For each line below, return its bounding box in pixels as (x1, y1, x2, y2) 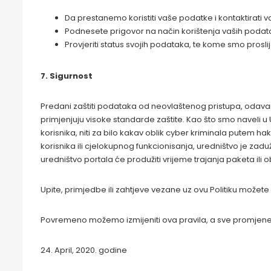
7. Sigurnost (41, 70, 93, 82)
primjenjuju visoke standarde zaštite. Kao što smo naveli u (41, 114, 269, 125)
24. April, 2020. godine (41, 244, 127, 256)
